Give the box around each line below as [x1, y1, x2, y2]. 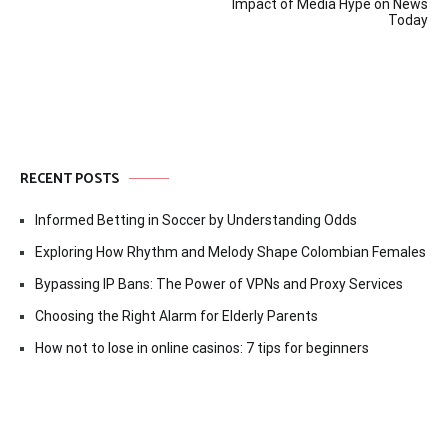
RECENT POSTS [20, 167, 119, 191]
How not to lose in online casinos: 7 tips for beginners [35, 339, 369, 356]
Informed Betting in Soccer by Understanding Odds [35, 211, 357, 228]
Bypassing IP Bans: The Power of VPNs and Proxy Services [35, 275, 403, 292]
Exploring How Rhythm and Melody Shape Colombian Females [35, 243, 426, 260]
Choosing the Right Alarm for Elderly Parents [35, 307, 318, 324]
